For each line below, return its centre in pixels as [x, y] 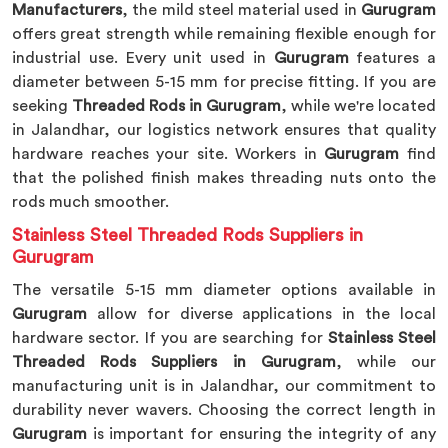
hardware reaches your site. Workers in [168, 154]
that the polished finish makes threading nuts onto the [224, 178]
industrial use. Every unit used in [139, 58]
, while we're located [358, 106]
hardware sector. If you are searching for [170, 338]
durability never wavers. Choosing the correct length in [224, 410]
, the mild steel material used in [241, 10]
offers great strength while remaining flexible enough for [224, 34]
